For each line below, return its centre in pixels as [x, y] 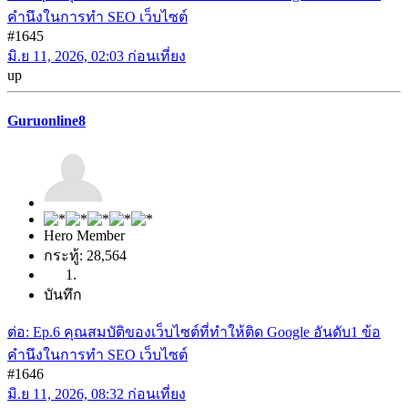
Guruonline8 [46, 120]
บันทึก [63, 294]
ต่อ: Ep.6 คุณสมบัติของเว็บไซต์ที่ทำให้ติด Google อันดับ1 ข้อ [194, 331]
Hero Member [84, 235]
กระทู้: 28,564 [85, 255]
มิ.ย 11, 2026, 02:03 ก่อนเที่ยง [97, 56]
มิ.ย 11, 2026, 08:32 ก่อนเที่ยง [97, 393]
